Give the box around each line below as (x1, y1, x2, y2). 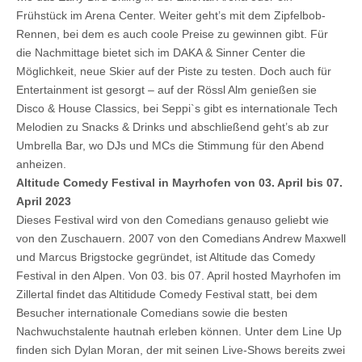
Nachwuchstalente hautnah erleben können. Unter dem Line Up (16, 324, 342, 338)
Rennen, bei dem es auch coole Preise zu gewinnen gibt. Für (16, 27, 328, 40)
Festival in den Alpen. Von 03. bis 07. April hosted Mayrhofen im (16, 268, 341, 282)
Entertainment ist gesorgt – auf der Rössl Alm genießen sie (16, 82, 317, 96)
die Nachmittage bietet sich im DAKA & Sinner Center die (16, 45, 305, 59)
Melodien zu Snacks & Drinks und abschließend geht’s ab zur (16, 120, 329, 133)
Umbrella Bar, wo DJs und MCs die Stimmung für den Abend (16, 138, 324, 152)
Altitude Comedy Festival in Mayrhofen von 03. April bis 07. (16, 175, 343, 189)
